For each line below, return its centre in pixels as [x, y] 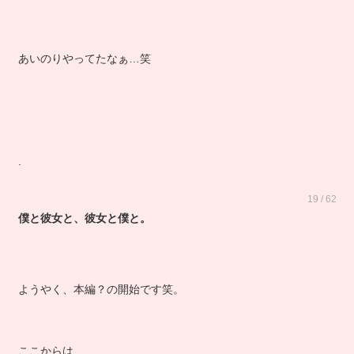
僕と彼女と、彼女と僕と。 [84, 229]
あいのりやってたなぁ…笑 [84, 70]
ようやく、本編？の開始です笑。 [101, 300]
